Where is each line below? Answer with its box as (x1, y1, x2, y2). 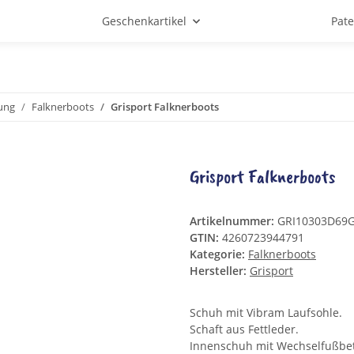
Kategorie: (190, 247, 248, 262)
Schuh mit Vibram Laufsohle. (190, 305, 342, 321)
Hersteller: (190, 263, 247, 279)
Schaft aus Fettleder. (190, 322, 299, 337)
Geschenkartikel (102, 13, 186, 28)
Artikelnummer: (190, 213, 277, 229)
